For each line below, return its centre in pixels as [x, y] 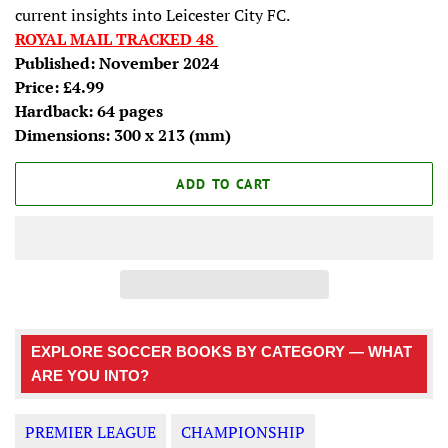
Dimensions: [64, 135]
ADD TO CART [224, 183]
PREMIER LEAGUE [90, 432]
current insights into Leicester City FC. [152, 15]
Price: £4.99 [59, 87]
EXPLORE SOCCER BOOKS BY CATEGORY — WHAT [221, 352]
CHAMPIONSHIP [243, 432]
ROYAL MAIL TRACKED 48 [116, 39]
